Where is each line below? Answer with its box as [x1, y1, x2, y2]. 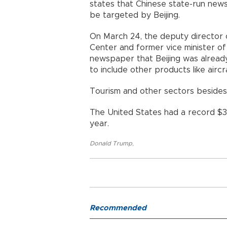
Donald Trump [90, 140, 132, 146]
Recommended [90, 204, 146, 212]
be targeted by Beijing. [90, 11, 180, 19]
